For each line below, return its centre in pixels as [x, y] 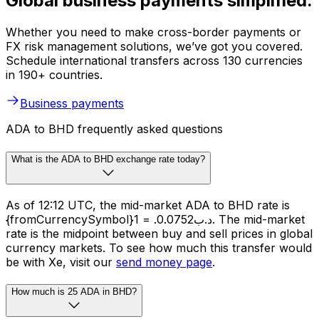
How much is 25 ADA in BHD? [74, 292]
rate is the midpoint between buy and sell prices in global [159, 233]
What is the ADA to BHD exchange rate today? [108, 159]
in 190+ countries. [54, 75]
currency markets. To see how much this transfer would [159, 247]
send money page [164, 262]
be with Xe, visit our [61, 262]
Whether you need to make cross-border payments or [153, 32]
